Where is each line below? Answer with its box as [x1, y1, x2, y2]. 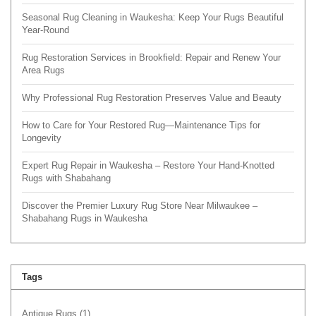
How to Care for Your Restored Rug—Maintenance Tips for [22, 119, 260, 130]
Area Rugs [22, 64, 65, 75]
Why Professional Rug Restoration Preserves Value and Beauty [22, 92, 281, 103]
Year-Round [22, 24, 69, 35]
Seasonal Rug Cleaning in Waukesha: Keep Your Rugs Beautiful [22, 11, 284, 23]
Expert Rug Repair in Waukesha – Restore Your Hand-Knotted [22, 159, 274, 171]
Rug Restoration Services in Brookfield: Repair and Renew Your [22, 51, 281, 63]
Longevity [22, 132, 61, 143]
